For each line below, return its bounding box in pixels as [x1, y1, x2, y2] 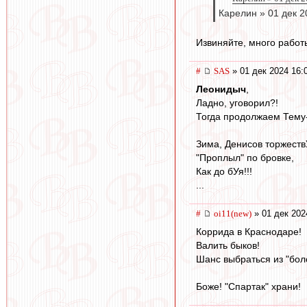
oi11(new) [214, 208, 251, 219]
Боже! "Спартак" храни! [196, 280, 301, 292]
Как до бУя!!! [196, 166, 252, 177]
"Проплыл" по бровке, [196, 152, 294, 164]
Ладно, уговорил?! [196, 97, 278, 109]
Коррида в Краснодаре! [196, 225, 302, 237]
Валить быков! [196, 239, 260, 251]
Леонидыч [196, 84, 246, 95]
